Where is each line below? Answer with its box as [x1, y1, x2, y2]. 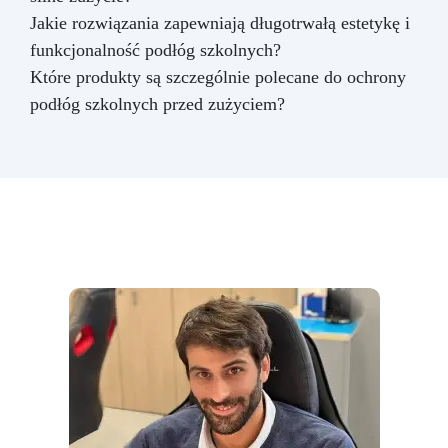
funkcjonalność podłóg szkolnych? [30, 39, 281, 60]
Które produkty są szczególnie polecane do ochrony [30, 66, 406, 87]
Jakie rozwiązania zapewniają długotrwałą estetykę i [30, 12, 410, 33]
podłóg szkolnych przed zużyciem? [30, 93, 285, 114]
